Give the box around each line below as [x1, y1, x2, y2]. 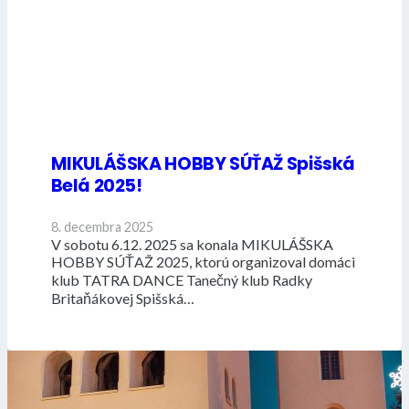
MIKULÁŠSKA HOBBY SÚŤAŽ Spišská [50, 151, 355, 176]
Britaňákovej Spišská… [50, 288, 194, 307]
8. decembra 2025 [50, 218, 153, 235]
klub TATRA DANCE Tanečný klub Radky [50, 270, 312, 288]
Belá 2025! [50, 173, 142, 198]
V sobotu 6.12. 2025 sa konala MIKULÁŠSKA [50, 235, 333, 253]
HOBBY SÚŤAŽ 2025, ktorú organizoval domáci [50, 252, 355, 270]
